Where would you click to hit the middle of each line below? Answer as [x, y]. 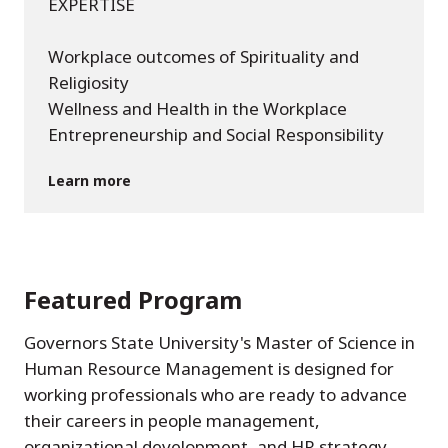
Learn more [89, 181]
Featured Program [133, 300]
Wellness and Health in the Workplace [197, 109]
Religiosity [88, 83]
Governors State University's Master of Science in [219, 343]
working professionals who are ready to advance [215, 395]
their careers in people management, [172, 421]
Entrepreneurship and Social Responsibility [216, 135]
